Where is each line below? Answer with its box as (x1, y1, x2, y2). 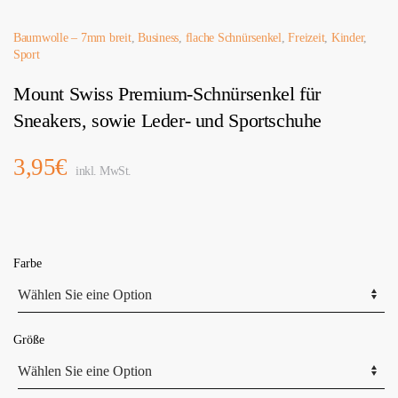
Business (138, 31, 179, 45)
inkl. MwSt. (72, 164, 131, 179)
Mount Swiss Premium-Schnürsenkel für (13, 83, 321, 106)
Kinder (330, 31, 364, 45)
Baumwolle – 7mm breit (13, 31, 131, 45)
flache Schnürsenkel (185, 31, 282, 45)
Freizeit (288, 31, 325, 45)
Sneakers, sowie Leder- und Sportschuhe (13, 109, 322, 132)
